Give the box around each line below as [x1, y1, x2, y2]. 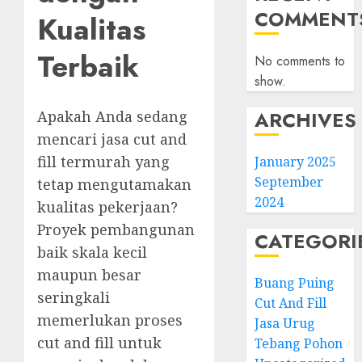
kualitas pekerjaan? [37, 197, 178, 217]
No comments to [255, 51, 346, 70]
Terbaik [37, 45, 139, 89]
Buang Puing [255, 273, 335, 292]
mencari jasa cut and [37, 129, 187, 149]
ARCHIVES [255, 105, 357, 134]
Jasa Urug [255, 314, 316, 332]
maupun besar [37, 265, 141, 285]
